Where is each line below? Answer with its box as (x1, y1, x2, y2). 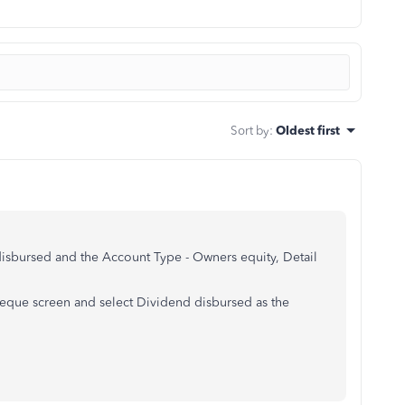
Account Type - (102, 250, 193, 265)
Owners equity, (193, 250, 283, 265)
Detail (283, 250, 317, 265)
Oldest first (276, 123, 340, 137)
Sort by (231, 123, 269, 137)
